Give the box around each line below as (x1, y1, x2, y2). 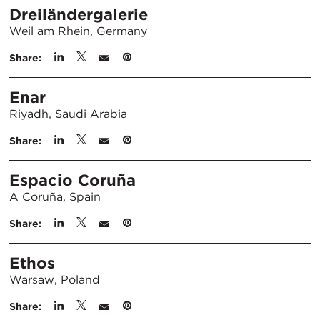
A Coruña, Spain (9, 190, 101, 204)
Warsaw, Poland (9, 273, 100, 286)
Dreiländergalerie (9, 5, 148, 24)
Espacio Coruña (9, 171, 136, 189)
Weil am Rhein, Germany (9, 24, 147, 38)
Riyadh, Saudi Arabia (9, 107, 127, 121)
